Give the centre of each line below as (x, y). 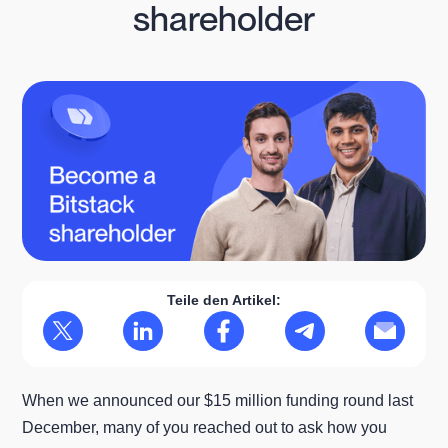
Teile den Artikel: (224, 299)
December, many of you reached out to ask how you (205, 427)
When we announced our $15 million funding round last (218, 400)
